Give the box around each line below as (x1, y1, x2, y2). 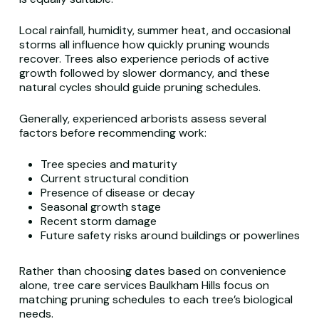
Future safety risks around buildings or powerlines (40, 228, 300, 243)
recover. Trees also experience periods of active (19, 51, 269, 66)
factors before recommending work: (19, 125, 206, 140)
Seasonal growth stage (40, 199, 161, 214)
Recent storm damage (40, 214, 157, 229)
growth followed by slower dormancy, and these (19, 66, 270, 80)
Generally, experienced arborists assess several (19, 111, 266, 126)
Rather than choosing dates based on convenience (19, 263, 286, 278)
